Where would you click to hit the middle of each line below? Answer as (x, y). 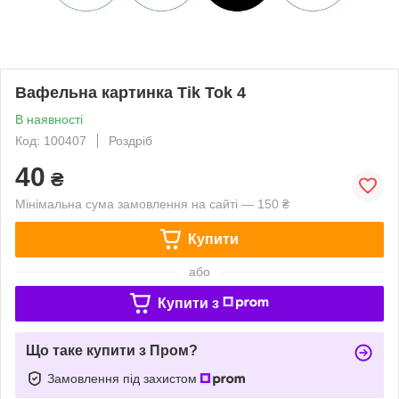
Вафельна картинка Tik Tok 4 (130, 92)
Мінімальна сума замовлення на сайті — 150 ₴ (152, 204)
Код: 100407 (51, 140)
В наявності (49, 119)
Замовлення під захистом (124, 378)
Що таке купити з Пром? (112, 350)
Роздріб (130, 140)
